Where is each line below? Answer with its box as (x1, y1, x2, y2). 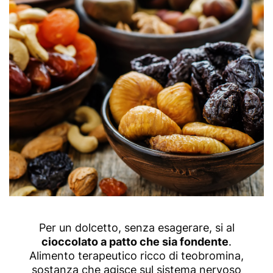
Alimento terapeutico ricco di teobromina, (29, 249, 244, 262)
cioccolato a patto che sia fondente (41, 235, 229, 248)
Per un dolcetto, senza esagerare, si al (38, 221, 235, 234)
